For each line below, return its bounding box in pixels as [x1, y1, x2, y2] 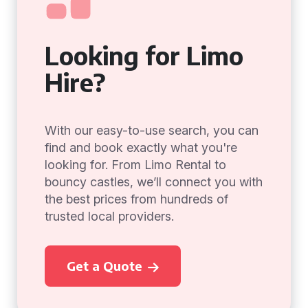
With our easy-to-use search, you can [45, 123, 258, 137]
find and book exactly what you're [45, 140, 237, 155]
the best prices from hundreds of [45, 192, 228, 206]
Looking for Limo [45, 40, 243, 71]
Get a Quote [67, 258, 142, 274]
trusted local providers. [45, 209, 174, 223]
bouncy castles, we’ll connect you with [45, 175, 263, 189]
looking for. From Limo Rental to [45, 157, 226, 172]
